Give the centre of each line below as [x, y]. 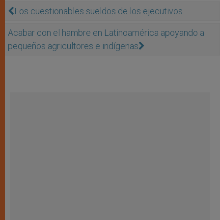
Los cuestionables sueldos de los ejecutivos [98, 11]
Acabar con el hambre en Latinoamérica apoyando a [106, 32]
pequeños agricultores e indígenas [73, 46]
